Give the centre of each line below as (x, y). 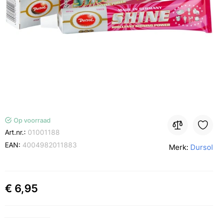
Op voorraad (32, 120)
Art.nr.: (16, 132)
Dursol (202, 147)
